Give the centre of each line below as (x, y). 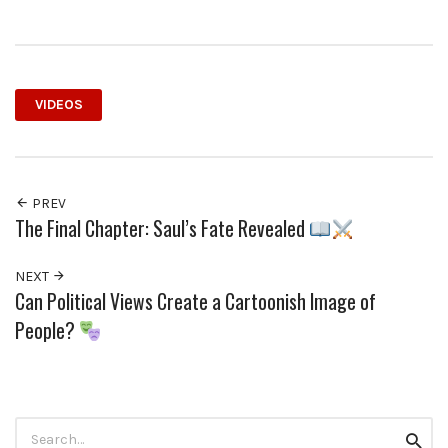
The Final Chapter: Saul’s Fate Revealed (162, 228)
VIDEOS (58, 105)
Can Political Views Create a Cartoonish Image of (195, 301)
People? (47, 330)
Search (37, 426)
